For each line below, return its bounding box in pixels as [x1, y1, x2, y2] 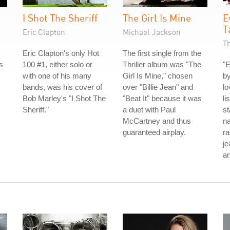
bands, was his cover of [23, 83, 102, 91]
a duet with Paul [123, 105, 176, 114]
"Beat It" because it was [123, 94, 202, 103]
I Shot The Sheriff [23, 12, 98, 24]
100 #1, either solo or [23, 60, 92, 69]
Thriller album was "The [123, 60, 201, 69]
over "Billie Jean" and [123, 83, 193, 91]
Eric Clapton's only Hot [23, 49, 99, 57]
